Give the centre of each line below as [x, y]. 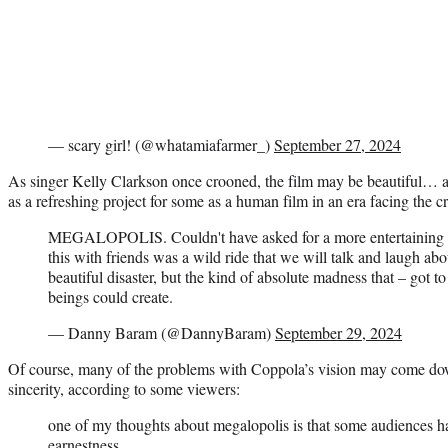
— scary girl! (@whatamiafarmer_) [161, 144]
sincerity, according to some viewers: [124, 388]
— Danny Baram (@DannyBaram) [161, 332]
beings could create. [110, 296]
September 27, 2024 [337, 144]
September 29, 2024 [338, 332]
